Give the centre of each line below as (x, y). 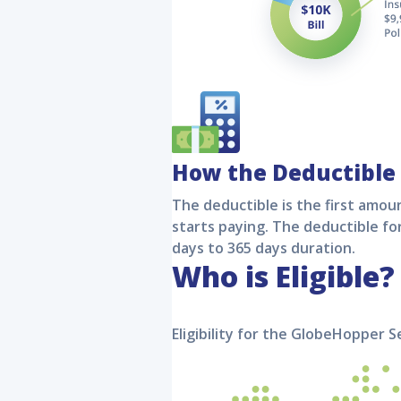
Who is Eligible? (283, 276)
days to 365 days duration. (264, 248)
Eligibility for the (231, 334)
